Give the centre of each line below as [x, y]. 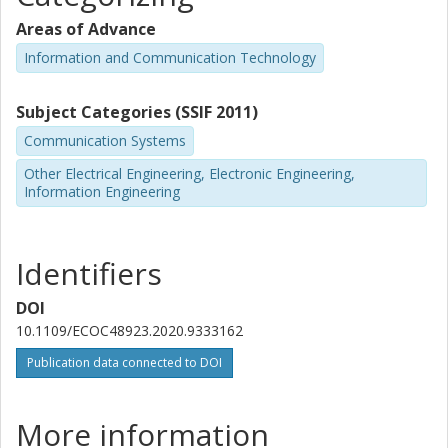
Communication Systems [105, 140]
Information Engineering [102, 191]
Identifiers [89, 274]
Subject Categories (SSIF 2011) [137, 111]
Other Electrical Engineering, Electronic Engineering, [189, 173]
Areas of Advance [86, 29]
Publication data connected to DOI [124, 363]
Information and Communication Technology [170, 57]
